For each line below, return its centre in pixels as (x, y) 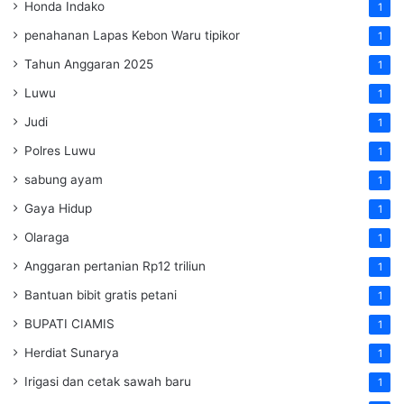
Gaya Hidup (58, 208)
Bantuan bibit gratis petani (101, 294)
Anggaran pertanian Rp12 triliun (115, 266)
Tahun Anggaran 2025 (89, 64)
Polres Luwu (60, 150)
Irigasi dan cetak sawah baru (108, 381)
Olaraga (47, 237)
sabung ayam (64, 179)
